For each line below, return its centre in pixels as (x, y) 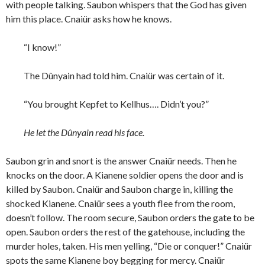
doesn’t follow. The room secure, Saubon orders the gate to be (130, 218)
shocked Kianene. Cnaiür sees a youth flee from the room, (120, 203)
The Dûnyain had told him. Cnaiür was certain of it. (124, 76)
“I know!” (42, 47)
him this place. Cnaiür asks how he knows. (89, 19)
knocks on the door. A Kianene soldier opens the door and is (125, 175)
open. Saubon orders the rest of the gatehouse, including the (125, 232)
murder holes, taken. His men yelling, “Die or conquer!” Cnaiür (129, 246)
